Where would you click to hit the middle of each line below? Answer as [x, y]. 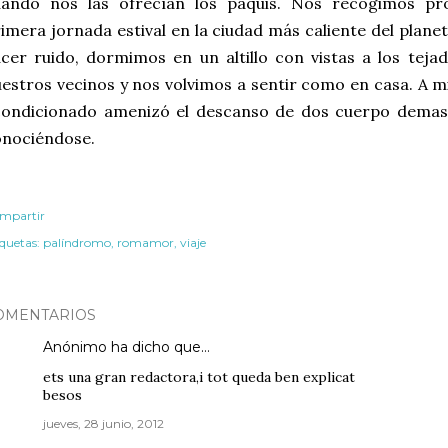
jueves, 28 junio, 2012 [103, 423]
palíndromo [77, 242]
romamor [145, 242]
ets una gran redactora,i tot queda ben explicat [199, 377]
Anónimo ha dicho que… [126, 347]
